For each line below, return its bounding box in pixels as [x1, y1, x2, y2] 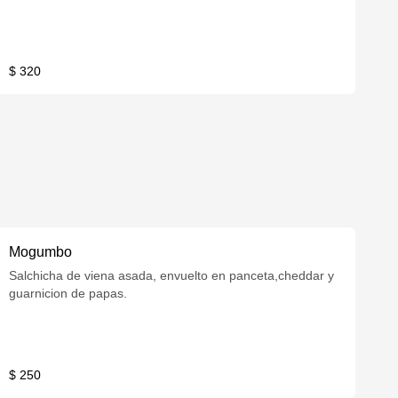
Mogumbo [9, 244, 73, 259]
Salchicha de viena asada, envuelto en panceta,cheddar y [9, 268, 335, 283]
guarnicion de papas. [9, 286, 128, 300]
